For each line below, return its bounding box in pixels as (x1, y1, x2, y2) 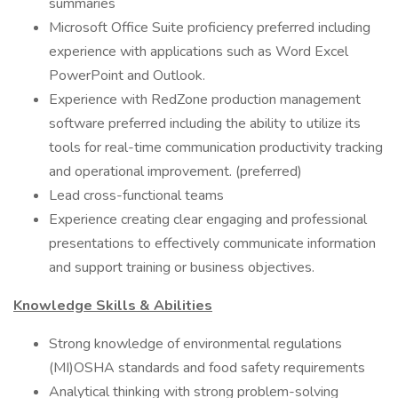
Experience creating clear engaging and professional (49, 210, 367, 229)
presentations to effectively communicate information (49, 234, 376, 253)
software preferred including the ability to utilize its (49, 114, 361, 133)
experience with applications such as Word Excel (49, 42, 348, 61)
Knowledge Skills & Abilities (13, 296, 212, 315)
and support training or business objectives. (49, 258, 314, 277)
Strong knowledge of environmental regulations (49, 334, 342, 354)
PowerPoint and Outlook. (49, 66, 205, 85)
